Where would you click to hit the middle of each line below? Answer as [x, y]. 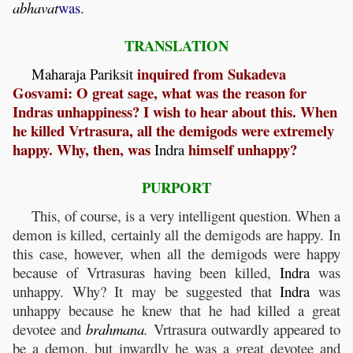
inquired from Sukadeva [210, 74]
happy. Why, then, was [84, 150]
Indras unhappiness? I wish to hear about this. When [175, 112]
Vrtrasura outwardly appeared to [245, 329]
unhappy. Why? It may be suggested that [147, 292]
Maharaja [59, 74]
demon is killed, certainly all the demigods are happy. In [176, 235]
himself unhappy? [241, 150]
